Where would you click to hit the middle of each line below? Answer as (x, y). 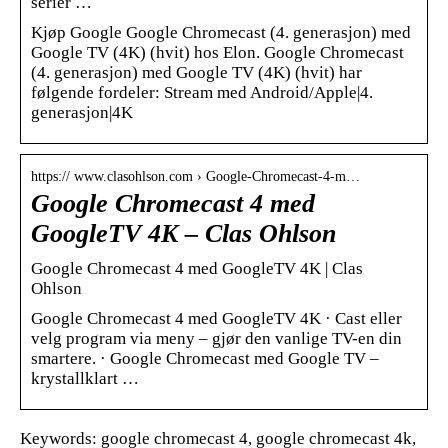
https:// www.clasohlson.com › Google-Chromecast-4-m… (195, 176)
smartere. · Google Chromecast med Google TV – (205, 358)
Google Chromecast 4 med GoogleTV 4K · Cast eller (216, 318)
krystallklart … (85, 378)
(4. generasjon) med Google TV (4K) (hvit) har (196, 72)
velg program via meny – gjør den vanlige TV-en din (216, 338)
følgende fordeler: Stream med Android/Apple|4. (202, 92)
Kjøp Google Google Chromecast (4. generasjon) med (221, 32)
